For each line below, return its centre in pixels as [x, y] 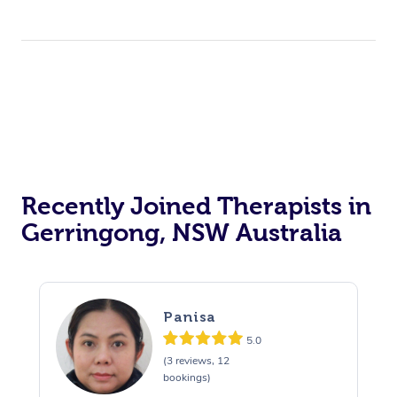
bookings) [187, 378]
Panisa [189, 317]
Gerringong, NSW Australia [182, 232]
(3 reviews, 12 [196, 361]
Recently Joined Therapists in [196, 206]
